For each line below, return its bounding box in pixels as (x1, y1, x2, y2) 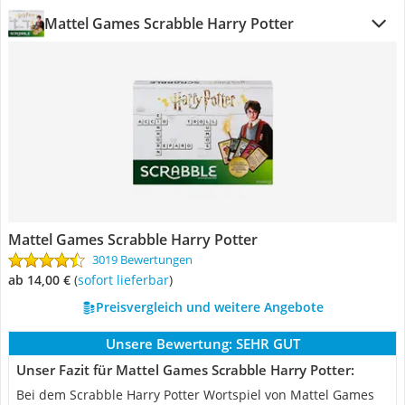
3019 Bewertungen (92, 251, 193, 268)
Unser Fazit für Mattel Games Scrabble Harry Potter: (16, 361, 354, 379)
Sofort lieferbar (84, 271, 169, 288)
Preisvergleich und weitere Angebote (95, 298, 324, 316)
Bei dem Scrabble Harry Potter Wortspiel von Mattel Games (16, 386, 374, 403)
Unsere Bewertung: (105, 334, 232, 353)
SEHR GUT (235, 334, 300, 353)
